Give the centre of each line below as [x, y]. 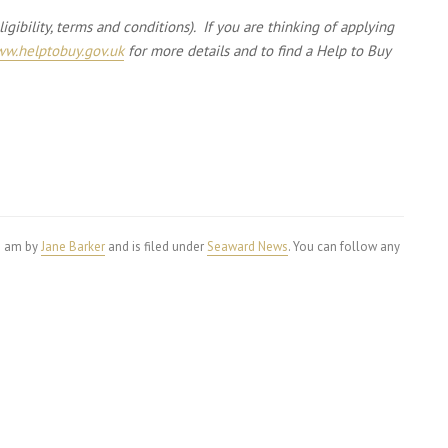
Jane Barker [73, 246]
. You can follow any [344, 246]
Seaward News [247, 246]
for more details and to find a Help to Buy [257, 50]
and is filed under [156, 246]
